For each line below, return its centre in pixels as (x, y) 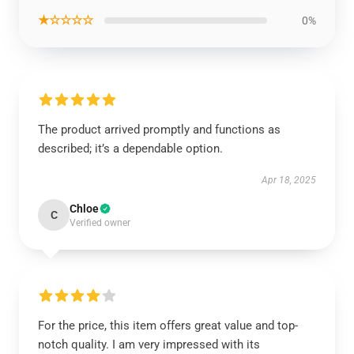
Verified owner (100, 223)
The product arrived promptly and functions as (159, 130)
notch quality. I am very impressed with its (149, 345)
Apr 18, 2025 (289, 180)
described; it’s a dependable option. (130, 149)
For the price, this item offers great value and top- (168, 326)
